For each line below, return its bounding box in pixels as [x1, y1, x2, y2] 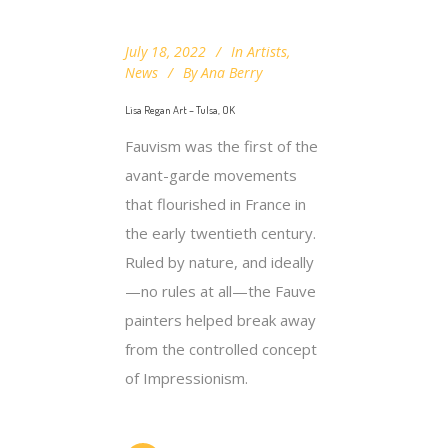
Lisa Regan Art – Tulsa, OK [125, 102, 235, 117]
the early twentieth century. [125, 222, 316, 243]
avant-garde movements [125, 164, 297, 185]
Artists [247, 41, 287, 61]
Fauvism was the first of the [125, 135, 318, 156]
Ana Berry [201, 62, 262, 82]
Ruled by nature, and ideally [125, 251, 314, 272]
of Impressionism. [125, 367, 248, 388]
